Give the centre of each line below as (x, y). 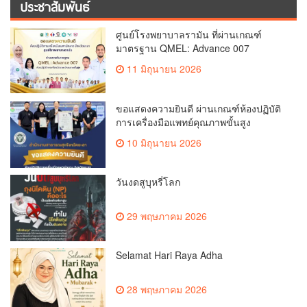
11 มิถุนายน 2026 (163, 69)
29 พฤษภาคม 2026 (166, 216)
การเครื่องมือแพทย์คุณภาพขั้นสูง (184, 122)
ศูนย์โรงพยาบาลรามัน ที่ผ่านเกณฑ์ (189, 35)
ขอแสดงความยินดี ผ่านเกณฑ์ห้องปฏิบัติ (199, 108)
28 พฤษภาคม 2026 (166, 290)
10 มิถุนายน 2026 (163, 142)
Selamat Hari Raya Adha (170, 255)
